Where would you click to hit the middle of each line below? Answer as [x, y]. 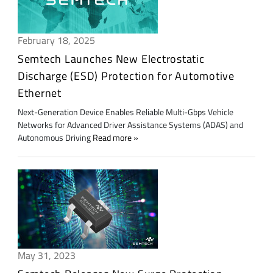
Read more [112, 138]
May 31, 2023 [46, 256]
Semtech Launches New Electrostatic [111, 59]
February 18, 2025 [56, 41]
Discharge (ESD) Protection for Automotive [126, 76]
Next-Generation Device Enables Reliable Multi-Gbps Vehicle [125, 112]
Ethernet [39, 93]
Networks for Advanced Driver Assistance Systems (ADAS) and [130, 125]
